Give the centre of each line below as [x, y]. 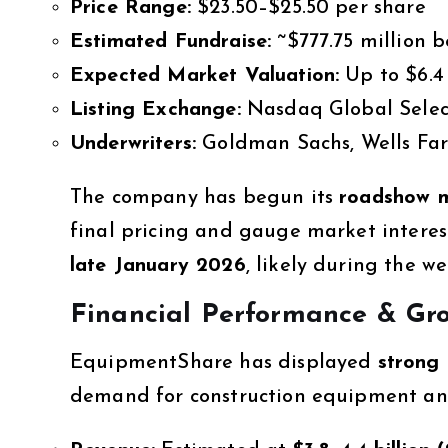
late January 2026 [158, 265]
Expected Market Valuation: [205, 75]
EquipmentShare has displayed [224, 362]
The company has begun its [205, 197]
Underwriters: [133, 143]
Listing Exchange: [155, 109]
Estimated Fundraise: [171, 41]
